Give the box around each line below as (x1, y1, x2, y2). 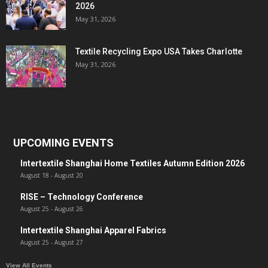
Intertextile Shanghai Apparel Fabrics (20, 226, 166, 236)
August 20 (54, 171, 83, 180)
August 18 (20, 171, 49, 180)
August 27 (54, 238, 83, 247)
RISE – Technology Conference (20, 192, 143, 202)
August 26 (54, 205, 83, 214)
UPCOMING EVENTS (13, 136, 114, 150)
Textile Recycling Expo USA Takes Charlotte (75, 47, 242, 57)
